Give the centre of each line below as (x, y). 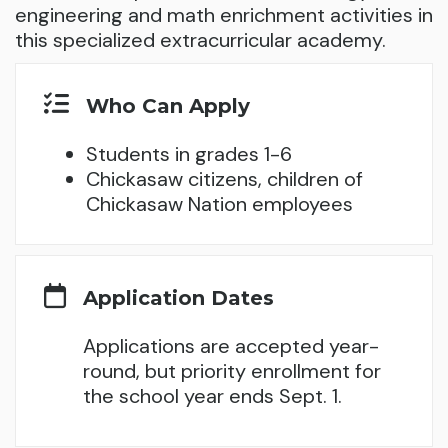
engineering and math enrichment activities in (224, 15)
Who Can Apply (168, 105)
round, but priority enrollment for (232, 370)
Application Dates (178, 297)
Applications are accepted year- (231, 345)
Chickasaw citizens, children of (224, 178)
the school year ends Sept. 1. (212, 395)
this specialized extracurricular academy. (200, 40)
